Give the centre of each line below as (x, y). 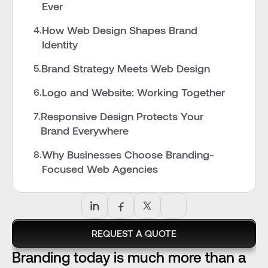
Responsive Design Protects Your (122, 116)
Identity (60, 44)
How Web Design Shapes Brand (120, 30)
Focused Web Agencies (100, 169)
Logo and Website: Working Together (133, 92)
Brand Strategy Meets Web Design (126, 68)
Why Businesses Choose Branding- (128, 154)
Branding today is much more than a (129, 257)
